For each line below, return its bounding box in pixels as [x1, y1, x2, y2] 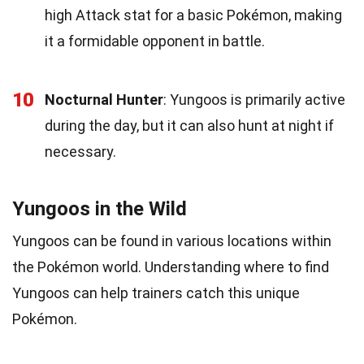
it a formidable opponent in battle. [45, 32, 265, 50]
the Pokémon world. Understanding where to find [12, 258, 329, 275]
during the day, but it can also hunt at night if [45, 116, 334, 134]
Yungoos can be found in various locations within [12, 232, 331, 249]
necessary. [45, 142, 116, 160]
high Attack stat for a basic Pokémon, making [45, 6, 342, 24]
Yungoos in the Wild [12, 197, 187, 220]
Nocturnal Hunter [45, 90, 163, 108]
